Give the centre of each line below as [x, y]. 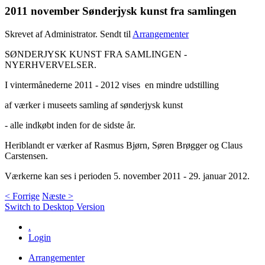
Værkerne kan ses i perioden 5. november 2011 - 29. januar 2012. [127, 176]
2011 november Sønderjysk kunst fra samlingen [121, 11]
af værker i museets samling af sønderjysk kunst [94, 105]
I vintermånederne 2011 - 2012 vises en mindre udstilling [112, 85]
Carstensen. [26, 156]
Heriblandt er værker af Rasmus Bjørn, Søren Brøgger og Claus [124, 146]
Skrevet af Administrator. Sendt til [69, 34]
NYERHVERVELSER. [51, 65]
